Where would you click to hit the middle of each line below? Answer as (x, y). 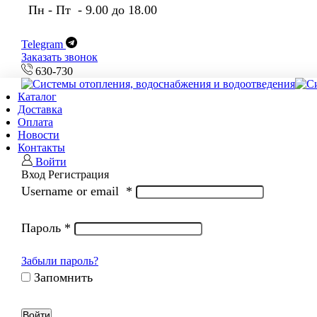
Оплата (35, 122)
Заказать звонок (59, 57)
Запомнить (63, 277)
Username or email (74, 191)
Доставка (40, 109)
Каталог (37, 96)
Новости (39, 134)
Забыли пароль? (60, 260)
